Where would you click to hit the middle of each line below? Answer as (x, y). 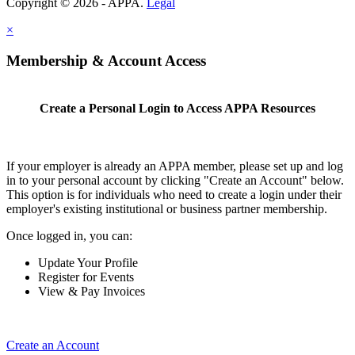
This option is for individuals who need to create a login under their (174, 195)
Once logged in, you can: (69, 236)
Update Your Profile (88, 263)
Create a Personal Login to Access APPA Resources (177, 109)
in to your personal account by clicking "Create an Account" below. (175, 181)
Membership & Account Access (106, 61)
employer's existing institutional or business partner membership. (167, 209)
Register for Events (86, 277)
